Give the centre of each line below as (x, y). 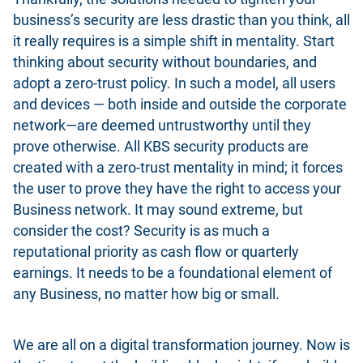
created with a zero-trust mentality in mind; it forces (178, 167)
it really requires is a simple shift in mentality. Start (174, 41)
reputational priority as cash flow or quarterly (156, 252)
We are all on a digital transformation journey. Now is (181, 346)
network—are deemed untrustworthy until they (162, 125)
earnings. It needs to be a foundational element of (173, 273)
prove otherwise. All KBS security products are (161, 146)
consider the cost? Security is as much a (141, 231)
